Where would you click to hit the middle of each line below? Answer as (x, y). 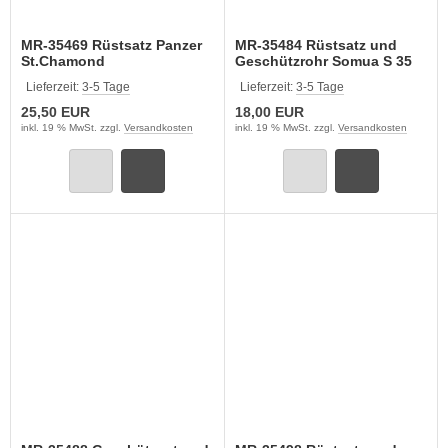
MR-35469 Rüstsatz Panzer (111, 45)
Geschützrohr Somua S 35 (323, 61)
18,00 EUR (269, 112)
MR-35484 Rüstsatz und (315, 45)
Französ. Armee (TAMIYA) (375, 77)
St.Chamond (63, 61)
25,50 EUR (55, 112)
